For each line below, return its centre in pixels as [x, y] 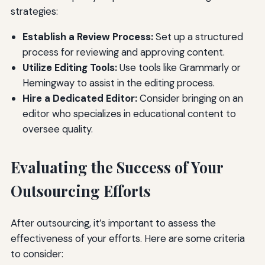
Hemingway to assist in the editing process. [118, 83]
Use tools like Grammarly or [179, 67]
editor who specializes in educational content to [129, 113]
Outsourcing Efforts [80, 190]
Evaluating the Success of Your [117, 167]
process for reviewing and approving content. [123, 52]
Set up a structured [198, 36]
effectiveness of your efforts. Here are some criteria [127, 238]
